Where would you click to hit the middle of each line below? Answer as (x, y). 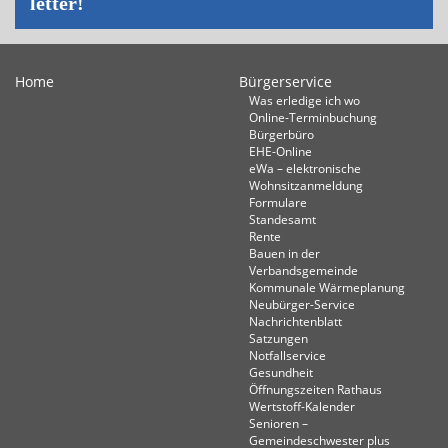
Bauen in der (284, 253)
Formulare (278, 202)
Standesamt (282, 219)
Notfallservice (287, 355)
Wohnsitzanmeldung (306, 185)
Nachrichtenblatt (295, 321)
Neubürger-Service (302, 304)
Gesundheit (281, 372)
